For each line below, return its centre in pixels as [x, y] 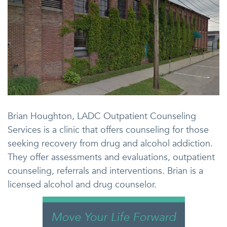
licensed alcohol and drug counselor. [82, 184]
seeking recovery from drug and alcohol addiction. [110, 143]
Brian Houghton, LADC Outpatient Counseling [102, 116]
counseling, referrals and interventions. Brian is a [105, 171]
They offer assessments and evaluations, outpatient [111, 157]
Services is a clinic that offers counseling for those [108, 130]
